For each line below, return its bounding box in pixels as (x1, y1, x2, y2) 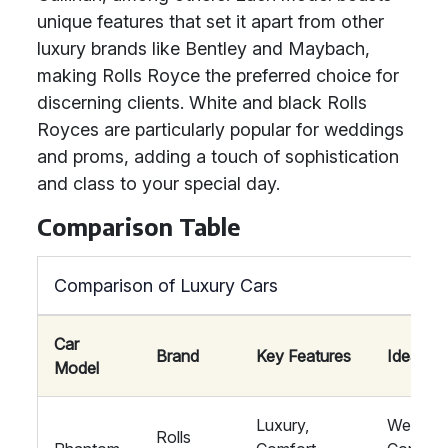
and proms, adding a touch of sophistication (37, 146, 399, 167)
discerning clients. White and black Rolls (37, 92, 367, 113)
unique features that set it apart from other (37, 11, 384, 32)
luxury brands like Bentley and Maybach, (37, 38, 370, 59)
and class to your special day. (37, 173, 280, 194)
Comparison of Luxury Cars (54, 275, 278, 296)
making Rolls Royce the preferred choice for (37, 65, 399, 86)
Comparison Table (37, 212, 240, 241)
